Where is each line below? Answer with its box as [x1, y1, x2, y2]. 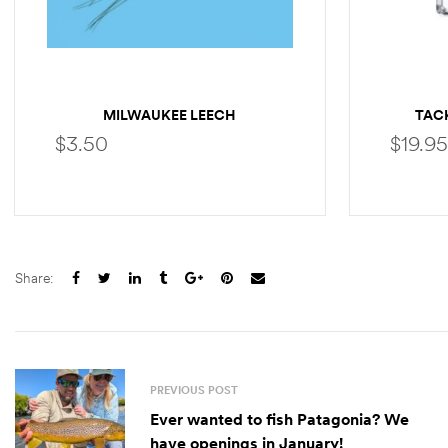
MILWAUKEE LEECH [103, 106, 237, 125]
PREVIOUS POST [150, 382, 238, 397]
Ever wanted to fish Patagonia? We [150, 408, 384, 429]
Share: [15, 269, 53, 288]
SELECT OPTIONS [135, 232, 229, 247]
